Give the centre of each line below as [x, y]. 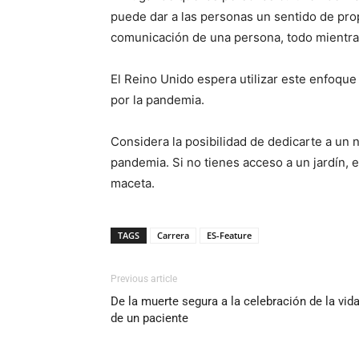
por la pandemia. [157, 99]
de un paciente [149, 318]
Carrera [173, 235]
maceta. [133, 183]
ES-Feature [229, 235]
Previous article [144, 278]
